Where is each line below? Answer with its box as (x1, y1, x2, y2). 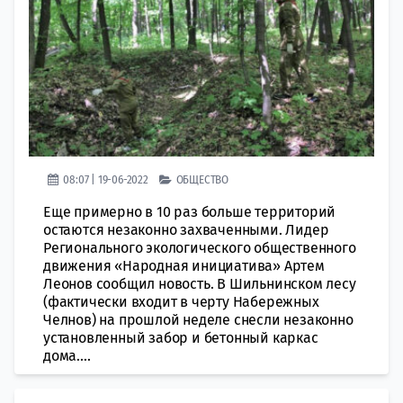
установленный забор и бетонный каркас (43, 328, 318, 346)
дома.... (43, 346, 91, 364)
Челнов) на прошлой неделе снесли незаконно (43, 310, 354, 328)
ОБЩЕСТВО (175, 172, 229, 186)
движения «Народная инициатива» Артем (43, 256, 325, 274)
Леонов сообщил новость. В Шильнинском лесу (43, 274, 356, 292)
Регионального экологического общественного (43, 238, 356, 256)
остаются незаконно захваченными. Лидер (43, 220, 329, 238)
